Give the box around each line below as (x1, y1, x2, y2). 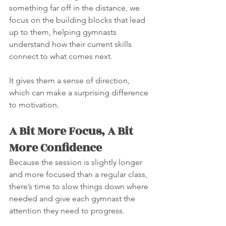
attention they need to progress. (9, 206, 125, 215)
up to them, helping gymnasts (9, 27, 119, 37)
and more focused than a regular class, (9, 169, 149, 179)
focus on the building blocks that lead (9, 15, 147, 25)
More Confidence (9, 139, 102, 156)
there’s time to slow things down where (9, 182, 150, 191)
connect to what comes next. (9, 51, 112, 61)
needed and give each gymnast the (9, 194, 137, 203)
